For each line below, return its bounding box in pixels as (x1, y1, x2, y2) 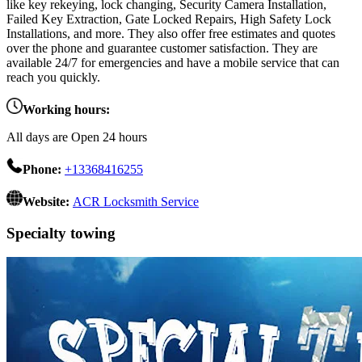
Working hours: (23, 103, 110, 117)
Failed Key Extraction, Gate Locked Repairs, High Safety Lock (6, 12, 331, 27)
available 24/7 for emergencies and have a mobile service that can (6, 56, 339, 70)
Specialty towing (6, 224, 116, 242)
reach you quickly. (6, 70, 100, 85)
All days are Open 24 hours (6, 130, 147, 145)
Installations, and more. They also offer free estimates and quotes (6, 27, 335, 41)
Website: (23, 195, 73, 209)
